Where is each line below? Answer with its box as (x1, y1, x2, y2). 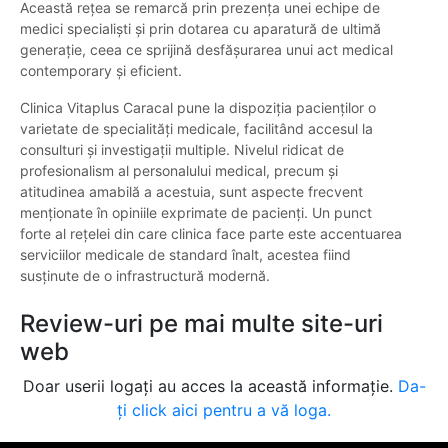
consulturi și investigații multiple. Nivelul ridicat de (20, 141, 344, 159)
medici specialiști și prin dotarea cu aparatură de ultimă (20, 20, 381, 38)
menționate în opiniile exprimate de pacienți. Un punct (20, 204, 372, 222)
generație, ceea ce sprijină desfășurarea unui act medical (20, 41, 393, 59)
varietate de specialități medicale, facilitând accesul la (20, 120, 373, 138)
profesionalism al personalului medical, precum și (20, 162, 338, 180)
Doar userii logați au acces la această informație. (22, 376, 398, 397)
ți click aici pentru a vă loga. (117, 400, 331, 421)
